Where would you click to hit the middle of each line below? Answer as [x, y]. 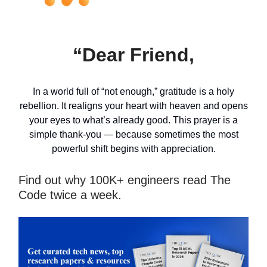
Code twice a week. [70, 195]
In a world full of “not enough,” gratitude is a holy [133, 92]
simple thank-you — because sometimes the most [133, 135]
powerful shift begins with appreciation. [133, 149]
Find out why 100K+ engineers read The [125, 180]
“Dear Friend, [133, 55]
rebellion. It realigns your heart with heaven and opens [133, 106]
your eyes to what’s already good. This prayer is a [133, 120]
